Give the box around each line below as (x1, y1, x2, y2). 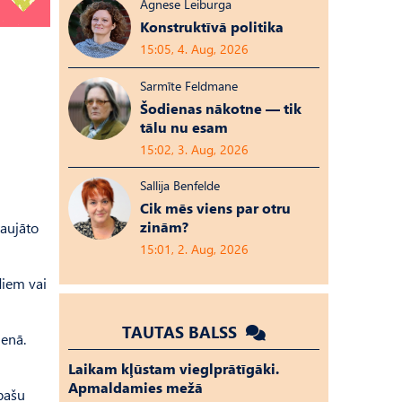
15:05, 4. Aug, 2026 (140, 40, 249, 57)
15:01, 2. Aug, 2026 (140, 240, 249, 258)
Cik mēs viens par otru (140, 198, 291, 217)
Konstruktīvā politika (140, 17, 284, 36)
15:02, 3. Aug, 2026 (140, 141, 249, 158)
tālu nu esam (140, 118, 228, 136)
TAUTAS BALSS (122, 320, 241, 343)
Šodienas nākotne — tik (140, 99, 301, 118)
